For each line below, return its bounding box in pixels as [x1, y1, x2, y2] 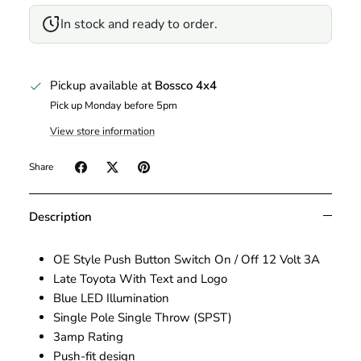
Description [29, 208, 92, 225]
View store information [50, 123, 155, 139]
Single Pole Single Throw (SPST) [53, 309, 232, 326]
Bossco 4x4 [155, 77, 217, 94]
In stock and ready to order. [60, 15, 218, 33]
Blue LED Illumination [53, 289, 169, 306]
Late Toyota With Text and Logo [53, 270, 227, 287]
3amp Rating [53, 328, 123, 345]
